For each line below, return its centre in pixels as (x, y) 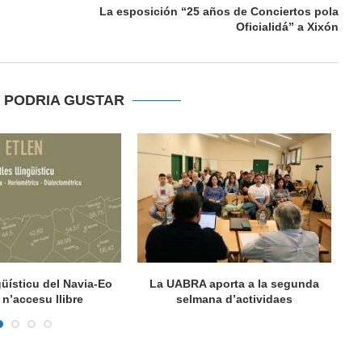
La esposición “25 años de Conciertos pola (219, 11)
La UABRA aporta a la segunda (234, 283)
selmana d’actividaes (234, 299)
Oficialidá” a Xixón (287, 27)
